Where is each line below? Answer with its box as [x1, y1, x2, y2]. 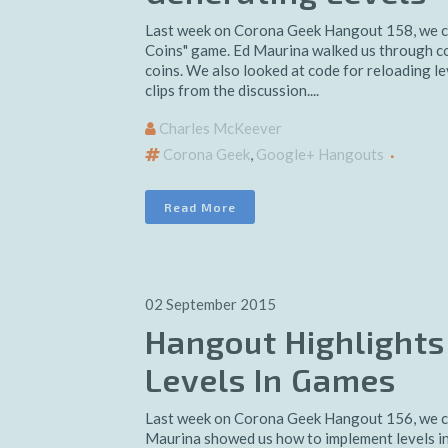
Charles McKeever [159, 119, 282, 137]
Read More [164, 200, 236, 214]
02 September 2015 [145, 295, 276, 313]
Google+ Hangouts [256, 145, 384, 163]
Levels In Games [145, 360, 396, 398]
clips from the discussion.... [145, 81, 319, 99]
